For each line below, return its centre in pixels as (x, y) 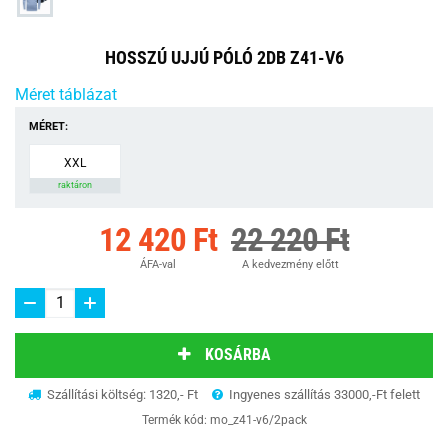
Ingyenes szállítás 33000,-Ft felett (323, 394)
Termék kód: (175, 419)
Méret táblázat (66, 94)
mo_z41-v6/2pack (258, 419)
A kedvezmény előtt (290, 264)
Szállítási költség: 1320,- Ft (121, 394)
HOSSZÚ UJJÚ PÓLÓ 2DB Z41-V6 (224, 57)
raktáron (74, 184)
